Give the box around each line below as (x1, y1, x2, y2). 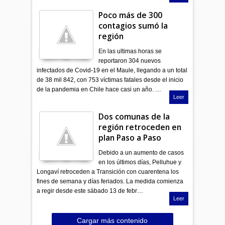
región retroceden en (98, 121, 182, 133)
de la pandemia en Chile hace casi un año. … (37, 85, 162, 93)
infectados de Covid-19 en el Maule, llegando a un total (37, 66, 188, 74)
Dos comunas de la (98, 110, 170, 122)
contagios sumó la (98, 20, 168, 31)
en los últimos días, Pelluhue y (98, 158, 182, 166)
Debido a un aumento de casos (98, 149, 184, 156)
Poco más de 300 (98, 9, 163, 21)
